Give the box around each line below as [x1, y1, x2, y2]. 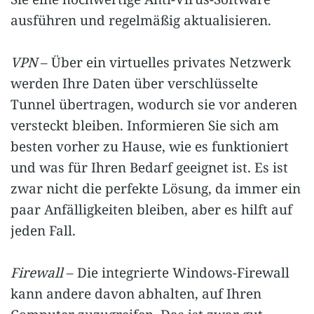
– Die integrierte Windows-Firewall [63, 264, 289, 282]
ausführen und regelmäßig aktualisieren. [11, 11, 271, 29]
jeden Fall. [11, 221, 76, 240]
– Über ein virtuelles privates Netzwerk [37, 53, 291, 72]
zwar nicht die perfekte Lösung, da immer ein [11, 179, 301, 198]
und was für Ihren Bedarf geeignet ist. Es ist [11, 158, 288, 177]
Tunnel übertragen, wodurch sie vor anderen [11, 95, 297, 114]
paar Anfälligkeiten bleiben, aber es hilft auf [11, 200, 292, 219]
